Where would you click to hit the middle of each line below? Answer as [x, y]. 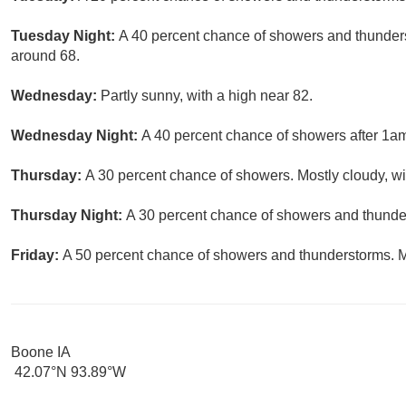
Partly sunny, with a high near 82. [207, 96]
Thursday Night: [68, 216]
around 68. [45, 56]
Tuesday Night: [65, 36]
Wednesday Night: [76, 136]
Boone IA [41, 353]
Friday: [37, 256]
